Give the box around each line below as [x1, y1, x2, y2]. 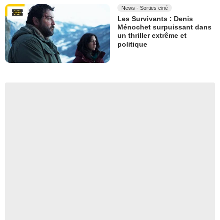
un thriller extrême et [117, 31, 187, 40]
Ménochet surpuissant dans [117, 23, 212, 31]
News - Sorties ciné [121, 4, 168, 11]
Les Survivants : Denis [117, 15, 193, 23]
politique [117, 40, 147, 49]
